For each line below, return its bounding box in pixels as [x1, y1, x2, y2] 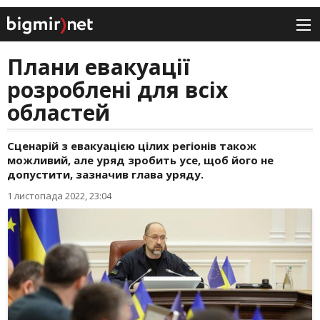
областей [7, 98, 110, 128]
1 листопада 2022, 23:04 [7, 189, 111, 203]
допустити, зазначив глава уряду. [7, 167, 204, 182]
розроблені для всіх [7, 75, 228, 105]
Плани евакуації [7, 52, 190, 82]
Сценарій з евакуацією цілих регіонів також [7, 139, 256, 154]
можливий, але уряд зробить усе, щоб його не [7, 153, 274, 168]
